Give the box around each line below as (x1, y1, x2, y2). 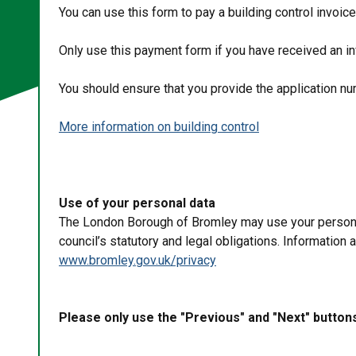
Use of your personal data (59, 195, 215, 211)
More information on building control (59, 118, 259, 134)
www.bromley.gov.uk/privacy (59, 252, 216, 268)
